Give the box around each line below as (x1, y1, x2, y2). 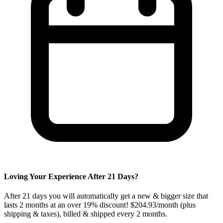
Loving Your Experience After (4, 172, 108, 181)
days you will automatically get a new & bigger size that (30, 192, 208, 201)
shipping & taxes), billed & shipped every (4, 210, 136, 219)
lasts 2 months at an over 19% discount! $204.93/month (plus (4, 201, 196, 210)
